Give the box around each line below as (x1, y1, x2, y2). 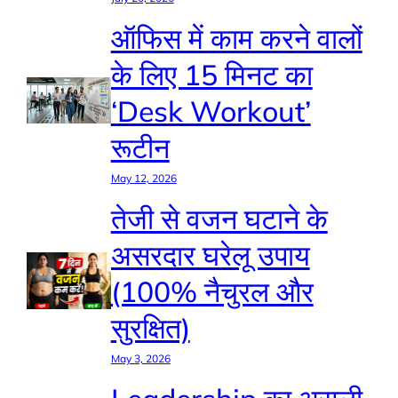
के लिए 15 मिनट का (110, 57, 313, 93)
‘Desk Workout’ (110, 93, 311, 130)
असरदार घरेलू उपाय (110, 237, 310, 274)
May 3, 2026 (110, 352, 171, 366)
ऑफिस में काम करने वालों (110, 20, 362, 57)
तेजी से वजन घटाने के (110, 201, 328, 237)
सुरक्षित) (110, 310, 190, 346)
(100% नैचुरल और (110, 274, 314, 310)
